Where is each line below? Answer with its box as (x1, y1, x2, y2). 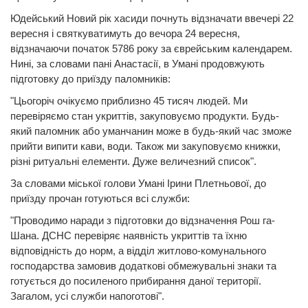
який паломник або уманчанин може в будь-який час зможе (10, 124, 291, 137)
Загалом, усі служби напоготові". (10, 289, 164, 302)
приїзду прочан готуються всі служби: (10, 192, 190, 204)
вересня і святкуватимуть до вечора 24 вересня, (10, 27, 240, 39)
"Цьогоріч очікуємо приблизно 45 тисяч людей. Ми (10, 94, 247, 107)
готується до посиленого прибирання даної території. (10, 274, 261, 287)
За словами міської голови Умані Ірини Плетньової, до (10, 177, 266, 189)
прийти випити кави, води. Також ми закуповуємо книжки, (10, 140, 280, 152)
